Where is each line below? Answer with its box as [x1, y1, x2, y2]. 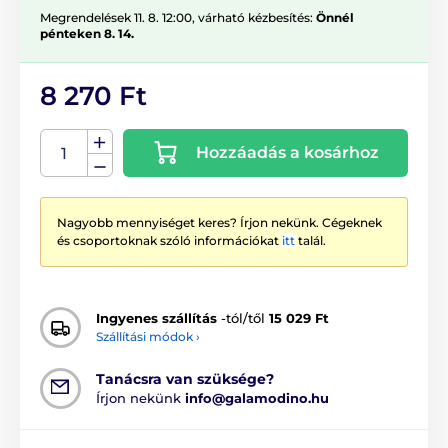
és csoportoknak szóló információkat [57, 232, 282, 248]
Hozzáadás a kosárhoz [196, 142, 379, 162]
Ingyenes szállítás [96, 310, 217, 327]
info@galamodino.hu [185, 389, 329, 406]
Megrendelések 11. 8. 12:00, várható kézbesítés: [40, 9, 316, 25]
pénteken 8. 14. [40, 25, 134, 41]
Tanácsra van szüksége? [96, 369, 274, 388]
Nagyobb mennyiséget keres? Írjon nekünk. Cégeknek [57, 214, 382, 230]
